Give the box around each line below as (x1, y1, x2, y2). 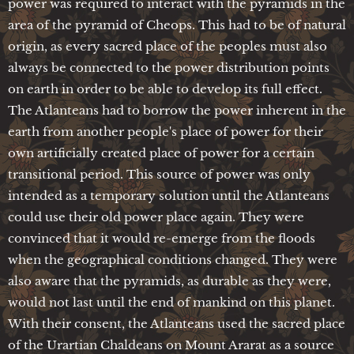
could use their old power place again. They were (8, 209, 304, 224)
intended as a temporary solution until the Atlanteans (8, 187, 330, 203)
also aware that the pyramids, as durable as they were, (8, 273, 331, 288)
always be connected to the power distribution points (8, 59, 330, 75)
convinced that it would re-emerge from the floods (8, 230, 315, 246)
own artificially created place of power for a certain (8, 145, 314, 160)
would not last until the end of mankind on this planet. (8, 294, 335, 310)
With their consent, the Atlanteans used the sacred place (8, 315, 345, 331)
